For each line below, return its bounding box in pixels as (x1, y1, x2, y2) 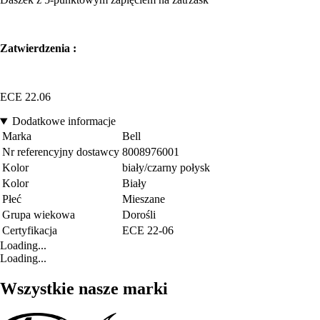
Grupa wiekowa (2, 209, 75, 221)
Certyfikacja (2, 224, 57, 237)
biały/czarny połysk (122, 161, 210, 174)
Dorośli (122, 209, 156, 221)
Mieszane (122, 193, 165, 206)
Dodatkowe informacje (11, 115, 116, 128)
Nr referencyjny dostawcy (2, 146, 119, 159)
